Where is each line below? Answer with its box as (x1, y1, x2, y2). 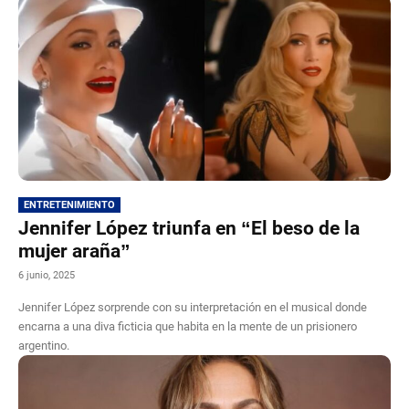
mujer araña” (18, 239, 131, 262)
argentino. (18, 338, 69, 352)
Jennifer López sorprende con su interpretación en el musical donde (18, 299, 367, 314)
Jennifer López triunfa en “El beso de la (18, 216, 360, 239)
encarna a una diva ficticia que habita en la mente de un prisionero (18, 319, 357, 333)
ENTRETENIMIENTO (24, 198, 115, 211)
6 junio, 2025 (18, 268, 75, 281)
